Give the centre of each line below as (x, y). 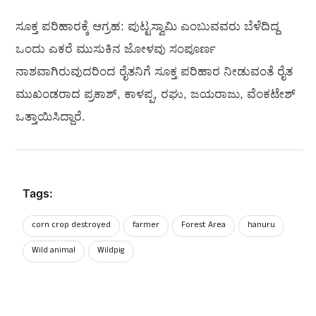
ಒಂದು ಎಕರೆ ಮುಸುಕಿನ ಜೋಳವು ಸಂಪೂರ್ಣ (116, 49)
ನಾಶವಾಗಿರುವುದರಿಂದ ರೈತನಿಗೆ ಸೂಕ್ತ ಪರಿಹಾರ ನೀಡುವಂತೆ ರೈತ (154, 71)
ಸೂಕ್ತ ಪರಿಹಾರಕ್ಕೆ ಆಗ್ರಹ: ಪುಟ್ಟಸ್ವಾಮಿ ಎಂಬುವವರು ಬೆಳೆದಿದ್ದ (147, 26)
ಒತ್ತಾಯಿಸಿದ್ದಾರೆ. (50, 116)
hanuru (261, 225)
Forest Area (203, 225)
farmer (146, 225)
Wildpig (111, 251)
